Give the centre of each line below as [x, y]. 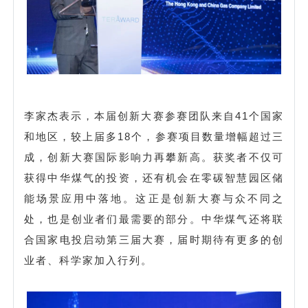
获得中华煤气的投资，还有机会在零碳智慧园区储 [154, 177]
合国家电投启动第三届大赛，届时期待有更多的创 [154, 239]
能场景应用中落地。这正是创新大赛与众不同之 [154, 198]
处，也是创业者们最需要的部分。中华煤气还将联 [154, 219]
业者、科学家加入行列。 [88, 260]
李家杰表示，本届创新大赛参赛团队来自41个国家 [154, 115]
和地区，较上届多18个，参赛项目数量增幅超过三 [154, 136]
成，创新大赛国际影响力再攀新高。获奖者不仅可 [154, 157]
